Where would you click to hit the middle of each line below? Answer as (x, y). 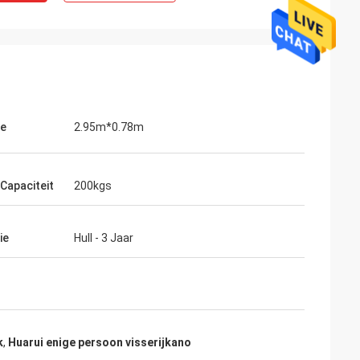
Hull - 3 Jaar (104, 238)
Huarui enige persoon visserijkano (100, 342)
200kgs (93, 186)
